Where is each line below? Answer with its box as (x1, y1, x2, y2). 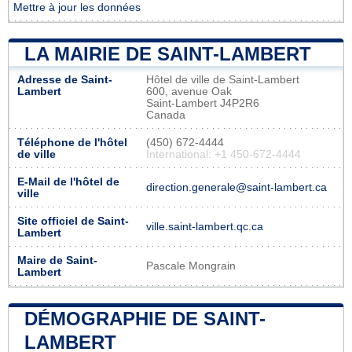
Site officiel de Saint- (17, 214, 129, 227)
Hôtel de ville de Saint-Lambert (146, 73, 299, 86)
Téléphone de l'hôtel (17, 136, 127, 148)
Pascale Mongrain (146, 259, 236, 272)
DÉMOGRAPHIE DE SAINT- (24, 307, 266, 329)
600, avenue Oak (146, 85, 232, 97)
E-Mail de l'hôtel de (17, 175, 119, 188)
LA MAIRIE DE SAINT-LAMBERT (24, 42, 311, 64)
